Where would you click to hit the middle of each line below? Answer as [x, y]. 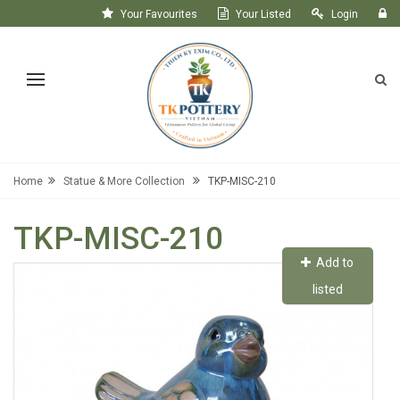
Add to [333, 262]
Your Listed [263, 14]
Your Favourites [159, 14]
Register [366, 33]
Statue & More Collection [124, 181]
